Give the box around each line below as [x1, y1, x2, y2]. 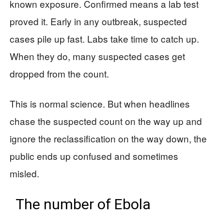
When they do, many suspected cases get [10, 49, 185, 62]
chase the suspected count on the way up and [10, 114, 202, 127]
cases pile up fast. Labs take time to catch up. [10, 31, 199, 45]
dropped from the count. [10, 66, 109, 80]
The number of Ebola [15, 195, 151, 213]
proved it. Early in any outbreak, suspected [10, 14, 187, 28]
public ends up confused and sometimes [10, 149, 178, 162]
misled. [10, 166, 39, 180]
